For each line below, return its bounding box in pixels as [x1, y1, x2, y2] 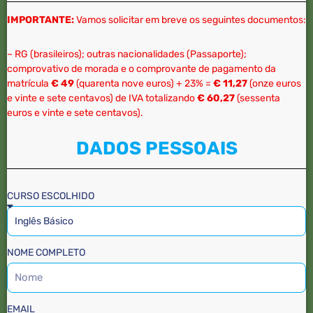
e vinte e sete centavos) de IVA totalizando [7, 92, 197, 104]
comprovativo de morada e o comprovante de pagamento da [7, 62, 276, 75]
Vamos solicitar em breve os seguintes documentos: [74, 13, 306, 26]
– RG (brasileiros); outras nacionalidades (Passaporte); [7, 48, 247, 60]
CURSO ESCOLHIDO [7, 189, 94, 202]
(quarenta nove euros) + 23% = [76, 77, 213, 89]
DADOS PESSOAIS [75, 137, 238, 159]
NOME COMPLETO [7, 246, 85, 259]
